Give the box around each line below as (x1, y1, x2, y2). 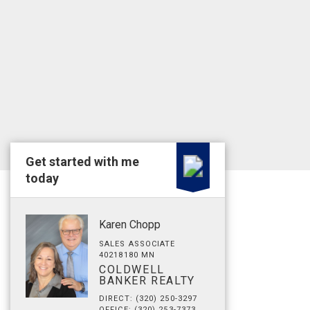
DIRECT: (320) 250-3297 (99, 294, 198, 303)
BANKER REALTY (99, 274, 195, 287)
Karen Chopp (99, 218, 161, 231)
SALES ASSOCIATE (99, 239, 176, 248)
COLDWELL (99, 263, 165, 276)
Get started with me (26, 154, 139, 169)
